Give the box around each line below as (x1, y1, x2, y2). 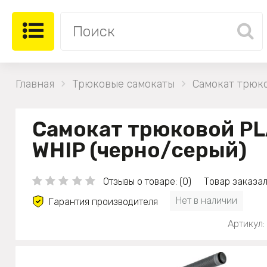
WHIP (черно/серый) (32, 137, 247, 163)
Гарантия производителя (49, 195, 158, 207)
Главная (15, 77, 54, 91)
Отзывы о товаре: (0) (103, 175, 191, 187)
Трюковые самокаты (72, 77, 175, 91)
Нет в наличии (176, 194, 237, 206)
